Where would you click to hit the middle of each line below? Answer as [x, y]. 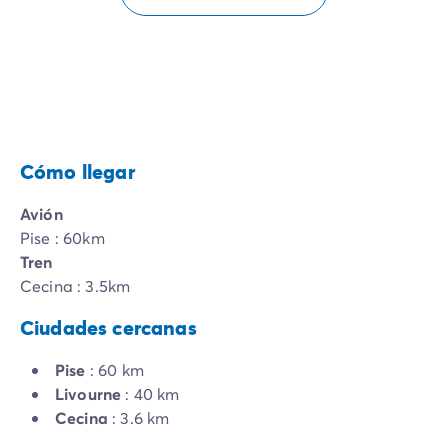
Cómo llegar [77, 172]
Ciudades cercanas [108, 328]
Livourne [88, 394]
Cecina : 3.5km [75, 286]
